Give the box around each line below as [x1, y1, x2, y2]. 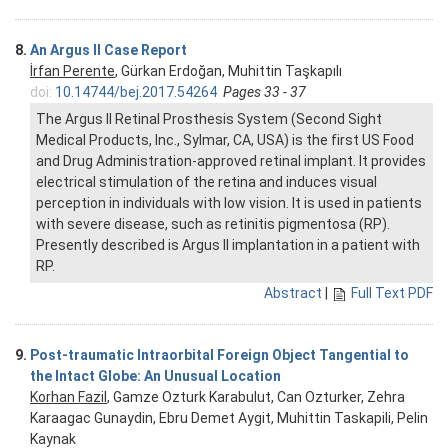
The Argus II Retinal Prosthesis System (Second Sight [36, 111, 382, 128]
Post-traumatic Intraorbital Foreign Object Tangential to [30, 347, 409, 364]
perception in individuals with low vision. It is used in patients [36, 195, 422, 212]
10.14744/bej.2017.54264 [55, 84, 217, 101]
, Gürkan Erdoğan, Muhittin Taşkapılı [115, 63, 342, 80]
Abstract [264, 285, 322, 302]
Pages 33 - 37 [223, 84, 306, 101]
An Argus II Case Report [30, 42, 187, 59]
